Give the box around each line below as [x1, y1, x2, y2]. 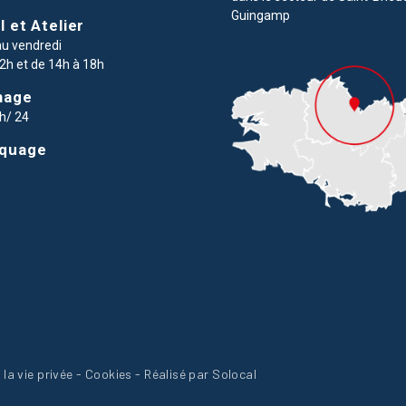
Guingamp [230, 8, 290, 24]
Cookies [84, 365, 132, 382]
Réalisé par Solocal [144, 365, 257, 382]
